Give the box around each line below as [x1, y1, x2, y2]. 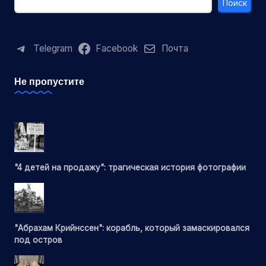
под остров [14, 235, 62, 245]
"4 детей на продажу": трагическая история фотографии [14, 162, 246, 172]
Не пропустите [14, 75, 84, 88]
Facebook [96, 43, 138, 55]
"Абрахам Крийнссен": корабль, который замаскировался [14, 223, 249, 233]
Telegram [33, 43, 72, 55]
